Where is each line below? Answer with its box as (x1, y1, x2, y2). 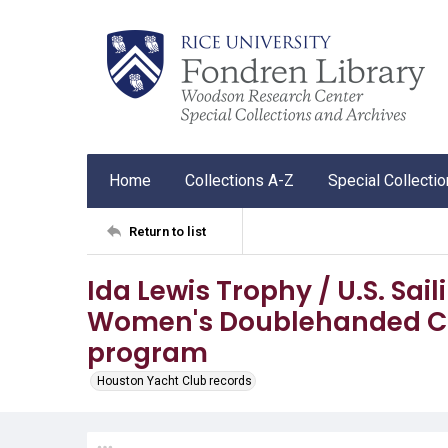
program (87, 334, 208, 371)
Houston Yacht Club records (97, 374, 252, 388)
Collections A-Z (185, 171, 294, 190)
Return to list (129, 223, 206, 239)
